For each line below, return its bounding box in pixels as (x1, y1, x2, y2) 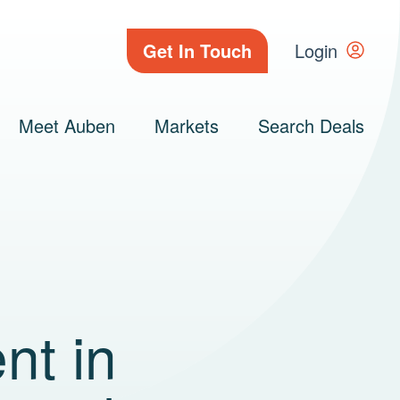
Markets (154, 112, 219, 138)
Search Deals (258, 112, 364, 138)
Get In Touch (143, 37, 252, 63)
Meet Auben (19, 112, 115, 138)
